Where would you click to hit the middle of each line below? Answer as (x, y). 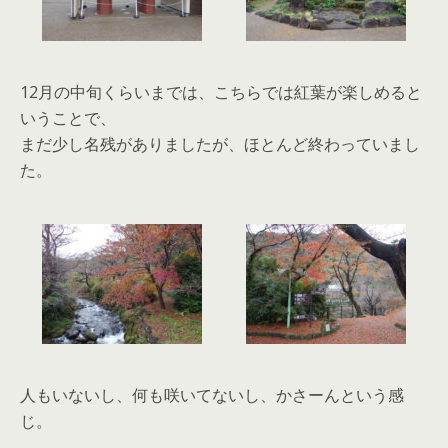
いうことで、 (68, 118)
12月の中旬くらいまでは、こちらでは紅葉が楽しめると (221, 92)
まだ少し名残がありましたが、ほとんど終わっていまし (220, 144)
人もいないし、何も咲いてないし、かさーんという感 (212, 395)
